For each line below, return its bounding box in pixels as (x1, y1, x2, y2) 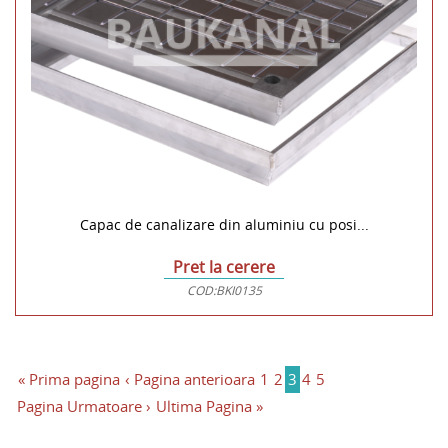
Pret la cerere (173, 256, 275, 279)
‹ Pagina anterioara (125, 369, 255, 390)
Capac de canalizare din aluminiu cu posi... (79, 215, 369, 235)
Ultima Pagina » (156, 396, 263, 417)
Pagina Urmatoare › (17, 396, 151, 417)
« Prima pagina (18, 369, 120, 390)
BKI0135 (215, 282, 262, 299)
